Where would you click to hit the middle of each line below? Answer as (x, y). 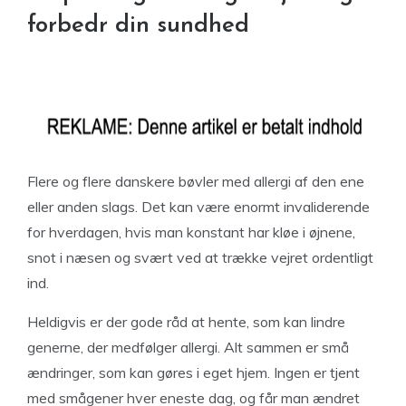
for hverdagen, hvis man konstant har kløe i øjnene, (191, 232)
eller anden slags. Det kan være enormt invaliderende (198, 207)
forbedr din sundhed (138, 26)
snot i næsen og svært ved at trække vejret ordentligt (200, 257)
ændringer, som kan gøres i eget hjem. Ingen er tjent (193, 372)
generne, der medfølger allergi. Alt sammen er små (188, 347)
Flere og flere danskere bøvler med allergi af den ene (196, 181)
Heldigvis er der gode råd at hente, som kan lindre (186, 322)
